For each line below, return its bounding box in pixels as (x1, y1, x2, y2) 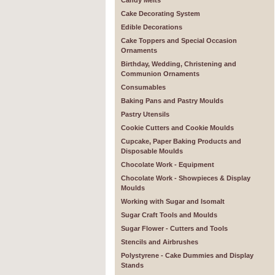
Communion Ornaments (121, 70, 199, 77)
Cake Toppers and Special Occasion (121, 37, 237, 44)
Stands (121, 261, 144, 269)
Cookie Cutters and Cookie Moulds (121, 124, 234, 131)
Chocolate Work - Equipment (121, 161, 214, 168)
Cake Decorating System (121, 10, 200, 17)
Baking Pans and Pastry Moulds (121, 97, 223, 104)
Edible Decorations (121, 23, 182, 31)
